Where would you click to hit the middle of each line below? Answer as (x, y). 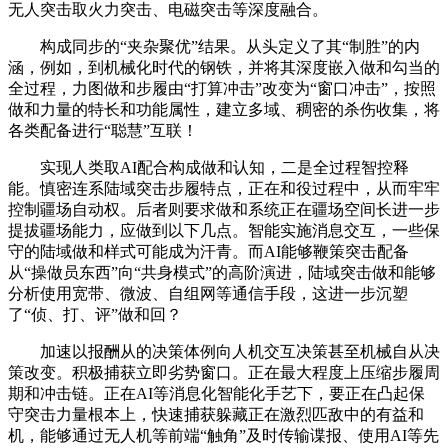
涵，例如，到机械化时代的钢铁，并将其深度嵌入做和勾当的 (224, 67)
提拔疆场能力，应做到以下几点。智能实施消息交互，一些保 (224, 230)
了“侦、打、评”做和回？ (95, 314)
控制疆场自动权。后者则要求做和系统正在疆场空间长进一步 (224, 209)
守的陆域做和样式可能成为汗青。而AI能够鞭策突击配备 (208, 251)
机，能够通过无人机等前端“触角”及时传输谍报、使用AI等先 (223, 435)
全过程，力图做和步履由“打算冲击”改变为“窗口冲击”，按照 (222, 88)
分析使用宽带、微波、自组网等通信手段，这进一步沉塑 (208, 293)
